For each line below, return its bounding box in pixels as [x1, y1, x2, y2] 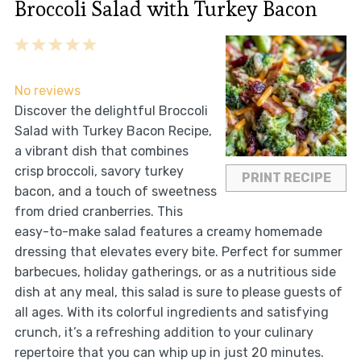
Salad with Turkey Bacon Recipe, [14, 123, 212, 139]
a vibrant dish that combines [14, 143, 189, 160]
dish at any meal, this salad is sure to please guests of [14, 284, 342, 301]
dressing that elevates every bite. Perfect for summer [14, 244, 342, 260]
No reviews [14, 83, 81, 99]
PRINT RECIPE [241, 170, 331, 186]
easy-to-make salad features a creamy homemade [14, 224, 322, 240]
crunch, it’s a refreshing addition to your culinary [14, 325, 313, 341]
